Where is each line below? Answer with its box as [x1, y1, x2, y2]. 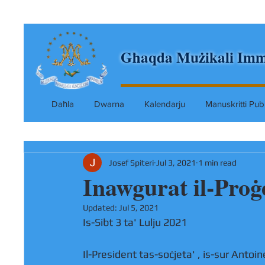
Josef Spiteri [109, 157, 154, 167]
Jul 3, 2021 [156, 157, 196, 167]
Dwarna [94, 99, 124, 109]
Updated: [83, 203, 119, 212]
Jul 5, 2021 [119, 203, 159, 212]
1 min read [198, 157, 237, 167]
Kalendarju [144, 99, 185, 109]
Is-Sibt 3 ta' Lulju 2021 [83, 216, 187, 228]
